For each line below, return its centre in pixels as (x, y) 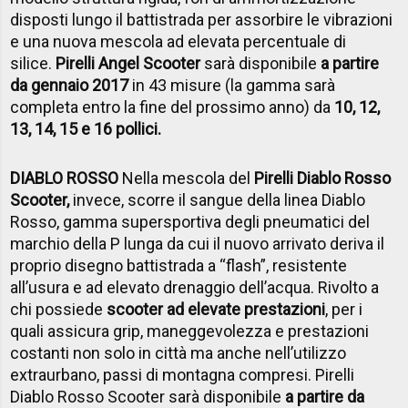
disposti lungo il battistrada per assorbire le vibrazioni (202, 19)
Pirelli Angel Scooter (128, 63)
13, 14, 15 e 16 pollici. (88, 128)
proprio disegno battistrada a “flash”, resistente (179, 265)
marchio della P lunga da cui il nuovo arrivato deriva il (198, 243)
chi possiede (59, 309)
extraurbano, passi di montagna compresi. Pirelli (183, 374)
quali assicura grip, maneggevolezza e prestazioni (190, 331)
